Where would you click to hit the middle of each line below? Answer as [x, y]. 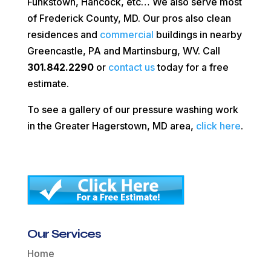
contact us [131, 67]
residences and [63, 35]
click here [218, 126]
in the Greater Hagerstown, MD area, [111, 126]
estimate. [48, 84]
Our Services [64, 234]
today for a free [191, 67]
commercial [126, 35]
